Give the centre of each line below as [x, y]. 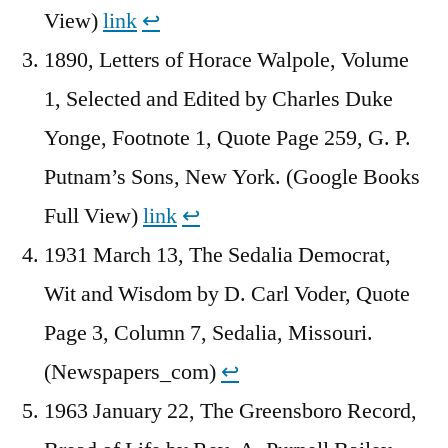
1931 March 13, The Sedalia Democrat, [217, 254]
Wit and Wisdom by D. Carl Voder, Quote [227, 293]
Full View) [93, 215]
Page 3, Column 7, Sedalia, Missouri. [208, 332]
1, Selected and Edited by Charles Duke [218, 98]
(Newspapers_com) [132, 371]
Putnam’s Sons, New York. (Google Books [232, 176]
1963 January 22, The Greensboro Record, [230, 410]
